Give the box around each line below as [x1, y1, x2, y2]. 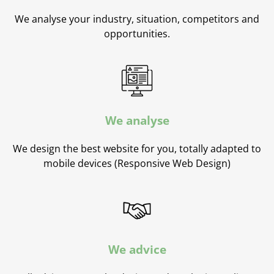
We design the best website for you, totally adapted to [13, 141, 261, 155]
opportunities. [104, 27, 170, 41]
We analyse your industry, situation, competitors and [15, 12, 259, 26]
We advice [108, 241, 166, 258]
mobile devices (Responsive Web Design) [43, 156, 231, 170]
